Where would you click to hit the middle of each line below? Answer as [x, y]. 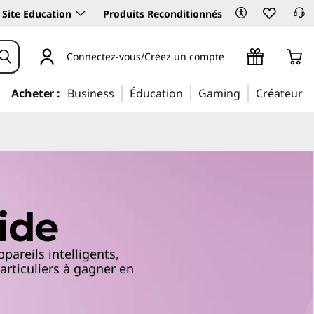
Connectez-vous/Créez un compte [145, 56]
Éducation [156, 93]
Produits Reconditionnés [163, 14]
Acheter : [36, 93]
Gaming [219, 93]
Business [91, 93]
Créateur [279, 93]
